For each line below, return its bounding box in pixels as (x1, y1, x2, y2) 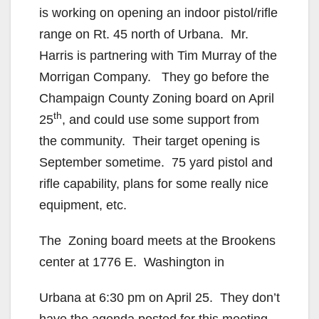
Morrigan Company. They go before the (39, 69, 269, 84)
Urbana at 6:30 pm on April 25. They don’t (39, 290, 280, 305)
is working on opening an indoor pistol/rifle (39, 5, 278, 20)
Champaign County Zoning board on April (39, 90, 274, 105)
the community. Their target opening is (39, 133, 260, 148)
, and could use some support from (62, 112, 259, 127)
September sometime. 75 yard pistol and (39, 155, 273, 169)
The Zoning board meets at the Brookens (39, 233, 276, 248)
